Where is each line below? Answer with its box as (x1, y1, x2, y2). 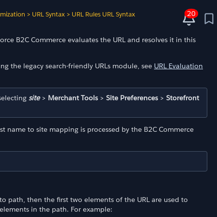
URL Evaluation (154, 62, 203, 71)
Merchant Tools (48, 93, 98, 102)
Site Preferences (106, 93, 158, 102)
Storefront (166, 93, 199, 102)
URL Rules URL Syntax (72, 10, 135, 18)
